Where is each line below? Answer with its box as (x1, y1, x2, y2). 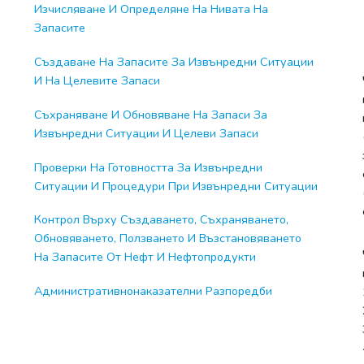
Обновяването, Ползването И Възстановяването (33, 230, 301, 247)
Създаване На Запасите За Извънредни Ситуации (33, 54, 314, 71)
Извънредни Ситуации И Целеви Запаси (33, 124, 258, 141)
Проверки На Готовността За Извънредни (33, 158, 262, 175)
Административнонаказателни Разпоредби (33, 282, 272, 299)
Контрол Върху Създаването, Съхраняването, (33, 211, 288, 228)
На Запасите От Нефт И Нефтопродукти (33, 249, 256, 266)
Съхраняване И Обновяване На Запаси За (33, 106, 267, 123)
